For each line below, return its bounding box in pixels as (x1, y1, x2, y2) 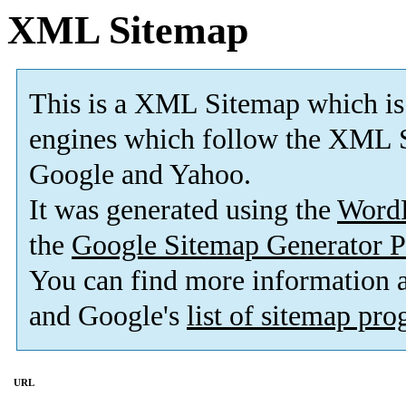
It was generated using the (29, 194, 337, 227)
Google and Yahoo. (29, 159, 251, 191)
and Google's (29, 300, 187, 333)
